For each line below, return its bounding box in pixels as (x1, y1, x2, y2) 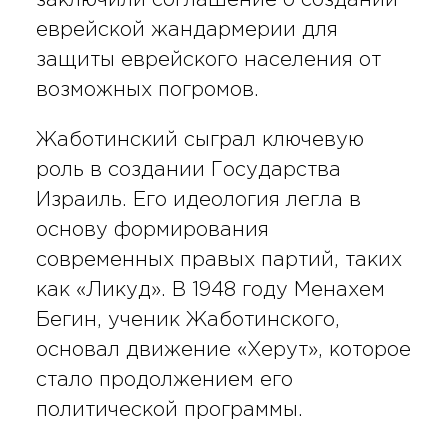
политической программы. (35, 400, 303, 419)
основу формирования (35, 220, 269, 239)
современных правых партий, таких (35, 250, 402, 269)
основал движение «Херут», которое (35, 340, 411, 359)
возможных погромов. (35, 80, 259, 99)
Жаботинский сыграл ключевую (35, 130, 364, 149)
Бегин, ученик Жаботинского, (35, 310, 340, 329)
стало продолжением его (35, 370, 293, 389)
